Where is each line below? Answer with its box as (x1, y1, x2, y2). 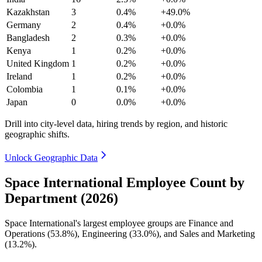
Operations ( (5, 228, 50, 239)
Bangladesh (6, 32, 50, 43)
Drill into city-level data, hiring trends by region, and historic (5, 118, 227, 129)
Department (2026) (5, 190, 118, 206)
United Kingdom (6, 58, 69, 68)
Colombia (6, 84, 43, 94)
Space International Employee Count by (5, 174, 244, 190)
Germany (6, 19, 41, 30)
